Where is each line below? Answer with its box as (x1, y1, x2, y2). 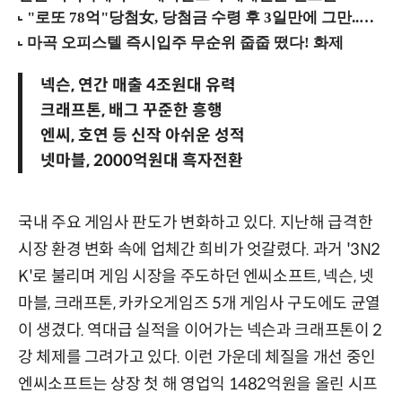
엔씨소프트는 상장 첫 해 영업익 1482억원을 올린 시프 (18, 374, 378, 395)
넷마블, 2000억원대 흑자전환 (40, 151, 243, 171)
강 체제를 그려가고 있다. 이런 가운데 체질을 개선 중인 (18, 347, 376, 368)
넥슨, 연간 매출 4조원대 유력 (40, 75, 236, 96)
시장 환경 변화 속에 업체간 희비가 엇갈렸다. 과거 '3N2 (18, 240, 381, 260)
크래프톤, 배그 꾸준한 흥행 (40, 100, 223, 121)
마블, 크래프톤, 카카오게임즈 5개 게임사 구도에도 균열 (18, 293, 380, 314)
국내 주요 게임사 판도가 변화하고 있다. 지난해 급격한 (18, 213, 373, 233)
